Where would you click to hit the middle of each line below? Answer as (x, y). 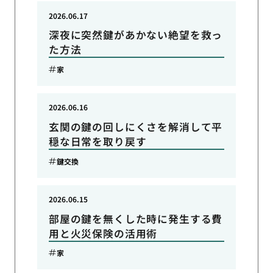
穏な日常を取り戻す (97, 141)
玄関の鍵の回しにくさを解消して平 (136, 126)
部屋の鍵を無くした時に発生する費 (136, 218)
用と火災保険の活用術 (103, 233)
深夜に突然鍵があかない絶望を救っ (136, 35)
